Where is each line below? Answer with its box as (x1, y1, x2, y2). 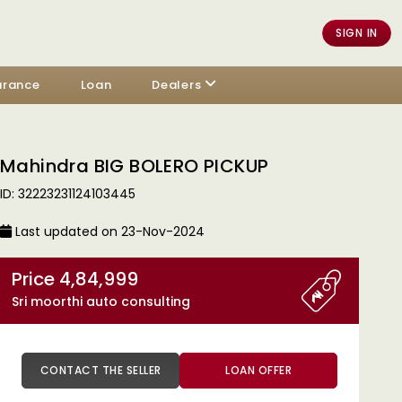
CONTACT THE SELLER (126, 363, 162, 378)
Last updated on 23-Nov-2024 (12, 223, 205, 240)
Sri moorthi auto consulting (12, 293, 190, 310)
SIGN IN (336, 24, 378, 40)
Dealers (152, 76, 202, 93)
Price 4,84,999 (59, 267, 138, 292)
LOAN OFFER (225, 363, 292, 378)
